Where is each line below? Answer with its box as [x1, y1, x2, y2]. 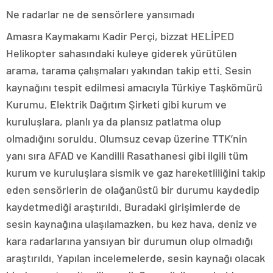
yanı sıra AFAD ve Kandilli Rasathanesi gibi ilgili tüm [6, 149, 248, 163]
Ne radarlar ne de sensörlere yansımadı [6, 7, 194, 21]
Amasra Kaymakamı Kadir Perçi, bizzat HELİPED [6, 29, 234, 43]
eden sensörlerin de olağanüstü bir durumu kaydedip [6, 183, 260, 197]
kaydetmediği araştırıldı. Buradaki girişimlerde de [6, 200, 241, 214]
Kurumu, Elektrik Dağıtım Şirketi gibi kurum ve [6, 97, 227, 112]
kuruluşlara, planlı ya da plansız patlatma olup [6, 115, 221, 129]
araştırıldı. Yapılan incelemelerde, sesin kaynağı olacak [6, 251, 265, 265]
